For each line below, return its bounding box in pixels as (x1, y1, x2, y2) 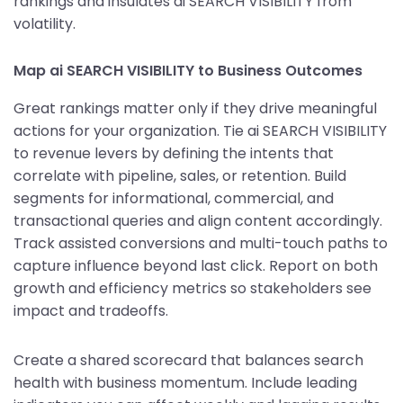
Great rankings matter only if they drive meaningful (13, 97, 377, 119)
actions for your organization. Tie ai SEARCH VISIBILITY (13, 120, 387, 141)
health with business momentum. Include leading (13, 372, 357, 393)
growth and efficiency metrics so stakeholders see (13, 277, 372, 299)
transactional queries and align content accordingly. (13, 210, 382, 231)
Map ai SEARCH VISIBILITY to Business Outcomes (13, 59, 363, 81)
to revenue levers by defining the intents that (13, 142, 334, 164)
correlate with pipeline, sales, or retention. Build (13, 165, 346, 186)
